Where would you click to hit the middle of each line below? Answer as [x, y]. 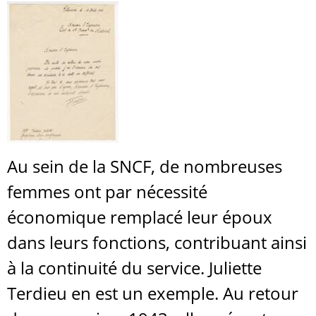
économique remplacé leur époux [140, 217]
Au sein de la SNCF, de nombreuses [145, 166]
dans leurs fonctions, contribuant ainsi [157, 242]
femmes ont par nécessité [107, 192]
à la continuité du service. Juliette [134, 268]
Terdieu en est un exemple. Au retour [153, 293]
